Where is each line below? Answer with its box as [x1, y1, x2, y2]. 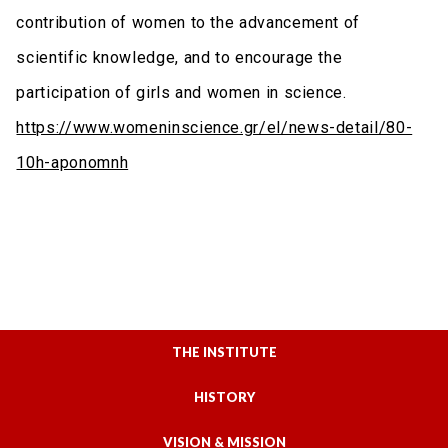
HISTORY [193, 389, 255, 405]
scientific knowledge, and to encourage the [16, 47, 343, 67]
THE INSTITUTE [171, 344, 277, 360]
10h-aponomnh [16, 152, 129, 172]
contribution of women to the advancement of [16, 12, 361, 32]
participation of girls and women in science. [16, 82, 347, 102]
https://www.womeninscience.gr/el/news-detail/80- [16, 117, 413, 137]
